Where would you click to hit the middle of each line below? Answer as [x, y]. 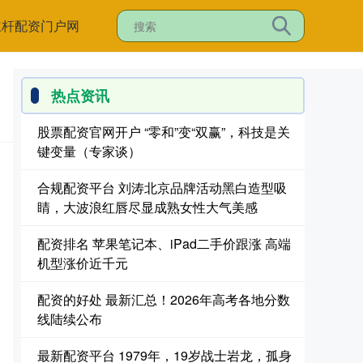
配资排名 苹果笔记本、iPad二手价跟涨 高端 [164, 243]
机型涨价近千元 [83, 263]
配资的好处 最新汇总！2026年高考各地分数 [164, 299]
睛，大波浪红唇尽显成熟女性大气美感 [147, 207]
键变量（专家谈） [89, 151]
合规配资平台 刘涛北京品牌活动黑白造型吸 [162, 188]
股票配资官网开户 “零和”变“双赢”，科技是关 [164, 132]
